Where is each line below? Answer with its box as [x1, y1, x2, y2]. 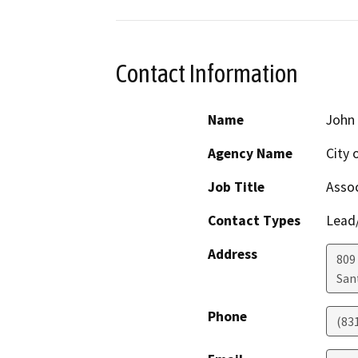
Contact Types [208, 212, 300, 230]
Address [208, 245, 257, 264]
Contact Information [116, 58, 298, 88]
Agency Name [208, 145, 292, 163]
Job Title [208, 178, 265, 197]
